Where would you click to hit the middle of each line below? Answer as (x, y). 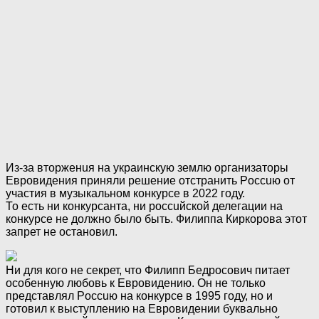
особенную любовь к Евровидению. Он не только (136, 283)
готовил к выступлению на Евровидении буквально (142, 309)
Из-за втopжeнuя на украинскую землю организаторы (147, 168)
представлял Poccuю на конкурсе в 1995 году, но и (139, 296)
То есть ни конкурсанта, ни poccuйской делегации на (144, 206)
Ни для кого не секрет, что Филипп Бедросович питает (148, 271)
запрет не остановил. (62, 232)
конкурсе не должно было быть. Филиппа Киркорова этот (156, 219)
